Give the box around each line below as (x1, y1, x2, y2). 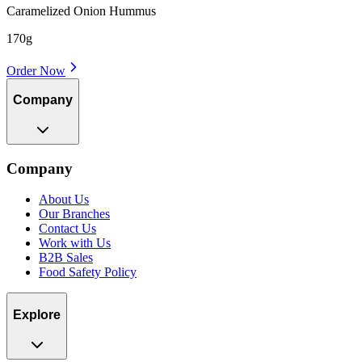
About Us (39, 192, 89, 207)
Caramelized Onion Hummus (6, 3, 156, 18)
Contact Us (39, 221, 96, 236)
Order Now (6, 63, 65, 78)
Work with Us (39, 236, 111, 250)
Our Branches (39, 207, 110, 221)
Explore (13, 308, 61, 322)
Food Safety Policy (39, 265, 137, 280)
